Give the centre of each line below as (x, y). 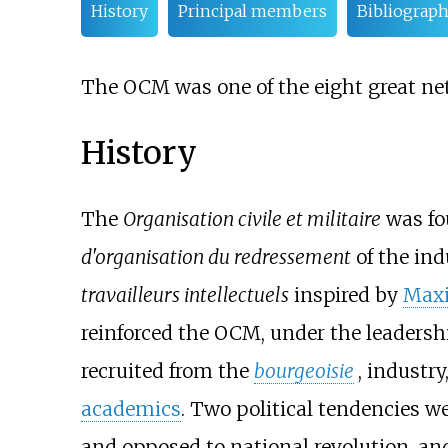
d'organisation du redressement (215, 256)
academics (130, 408)
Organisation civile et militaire (251, 218)
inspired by (345, 294)
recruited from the (167, 370)
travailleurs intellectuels (184, 294)
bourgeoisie (303, 370)
